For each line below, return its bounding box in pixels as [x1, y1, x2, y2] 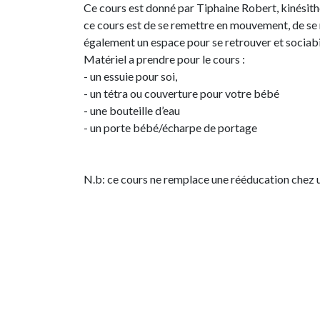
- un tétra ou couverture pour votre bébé [84, 86, 279, 101]
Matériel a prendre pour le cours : [84, 52, 245, 66]
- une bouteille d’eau [84, 104, 180, 118]
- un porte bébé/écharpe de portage [84, 121, 257, 135]
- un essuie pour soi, [84, 69, 177, 84]
